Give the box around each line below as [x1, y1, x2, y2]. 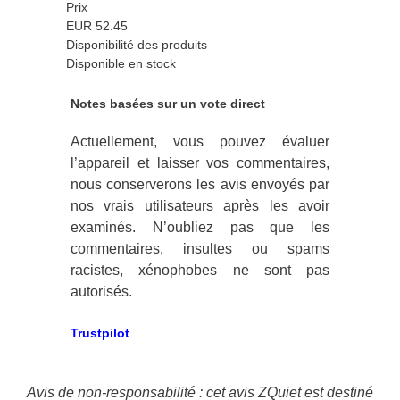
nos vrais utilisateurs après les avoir [71, 198, 329, 214]
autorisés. [71, 284, 132, 300]
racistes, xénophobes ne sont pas [71, 262, 329, 279]
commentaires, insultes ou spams [71, 241, 329, 257]
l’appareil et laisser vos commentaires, [71, 155, 329, 171]
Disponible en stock [66, 56, 176, 71]
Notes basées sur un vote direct [71, 96, 265, 112]
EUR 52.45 [66, 19, 128, 34]
